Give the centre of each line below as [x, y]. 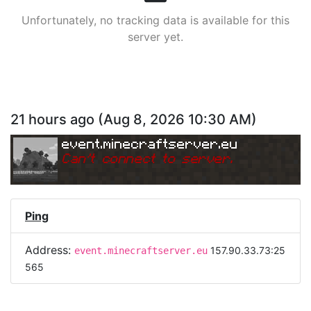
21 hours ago [52, 119]
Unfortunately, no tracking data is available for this [155, 20]
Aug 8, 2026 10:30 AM [177, 119]
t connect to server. [161, 158]
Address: [50, 250]
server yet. [155, 36]
